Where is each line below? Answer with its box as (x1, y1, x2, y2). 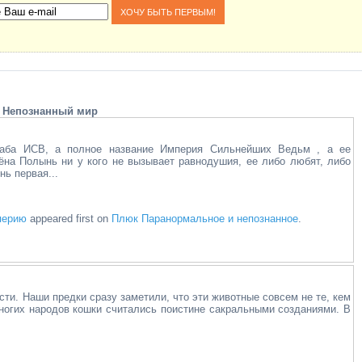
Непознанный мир (2, 105, 98, 117)
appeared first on (27, 213, 112, 225)
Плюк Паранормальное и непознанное (112, 213, 299, 225)
